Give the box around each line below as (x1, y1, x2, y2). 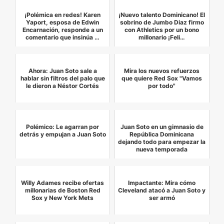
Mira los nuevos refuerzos (124, 67, 200, 75)
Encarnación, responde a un (22, 26, 103, 34)
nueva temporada (136, 145, 188, 153)
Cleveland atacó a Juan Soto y (118, 186, 206, 194)
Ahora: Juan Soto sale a (28, 67, 97, 75)
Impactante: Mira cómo (128, 179, 196, 187)
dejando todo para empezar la (118, 138, 206, 146)
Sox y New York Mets (31, 194, 94, 202)
